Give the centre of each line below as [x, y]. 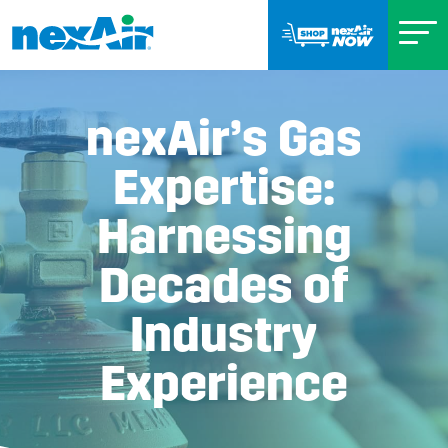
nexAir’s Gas [224, 138]
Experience [224, 383]
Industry [224, 334]
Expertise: [224, 187]
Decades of [224, 285]
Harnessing [224, 236]
